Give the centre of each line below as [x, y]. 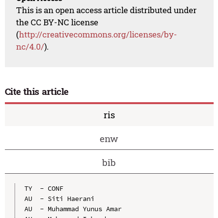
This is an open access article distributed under [107, 10]
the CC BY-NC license [57, 22]
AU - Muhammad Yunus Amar [73, 209]
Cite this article [37, 91]
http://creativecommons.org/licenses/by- [98, 35]
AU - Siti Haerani [59, 198]
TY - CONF [44, 188]
